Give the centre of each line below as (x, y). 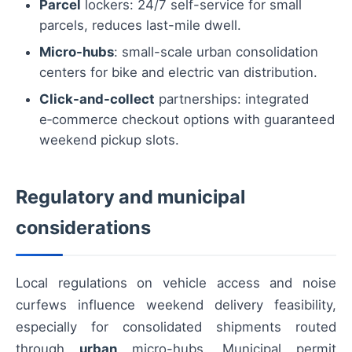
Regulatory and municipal (130, 197)
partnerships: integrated (232, 99)
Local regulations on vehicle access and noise (176, 283)
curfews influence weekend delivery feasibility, (176, 305)
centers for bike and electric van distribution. (178, 73)
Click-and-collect (97, 99)
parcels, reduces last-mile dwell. (140, 26)
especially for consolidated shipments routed (176, 327)
